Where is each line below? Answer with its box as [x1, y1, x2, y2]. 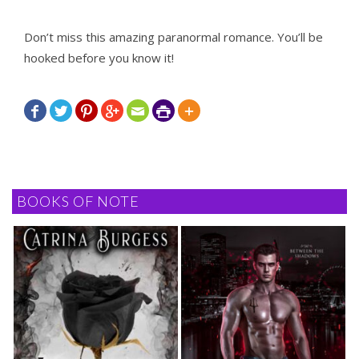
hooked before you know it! [24, 50, 174, 67]
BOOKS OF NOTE [17, 192, 139, 211]
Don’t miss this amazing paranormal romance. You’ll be [24, 29, 323, 46]
